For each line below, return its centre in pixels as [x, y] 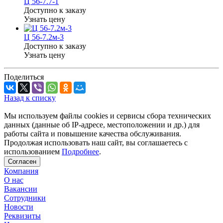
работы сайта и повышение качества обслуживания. [93, 133]
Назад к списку [30, 98]
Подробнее [80, 151]
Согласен [22, 161]
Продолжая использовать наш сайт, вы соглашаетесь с [96, 142]
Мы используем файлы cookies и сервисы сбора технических [108, 115]
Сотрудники [25, 198]
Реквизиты [22, 216]
